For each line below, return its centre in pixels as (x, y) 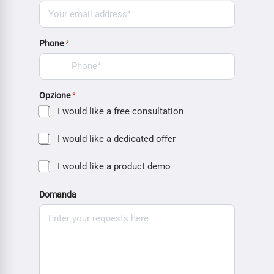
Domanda (58, 194)
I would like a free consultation (120, 111)
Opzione (56, 95)
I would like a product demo (114, 166)
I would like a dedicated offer (117, 139)
